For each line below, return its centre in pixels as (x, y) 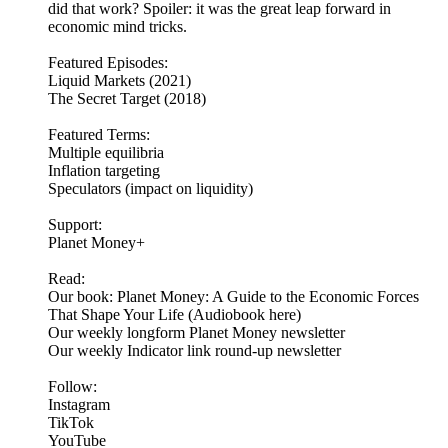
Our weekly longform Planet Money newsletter (196, 333)
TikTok (71, 423)
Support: (75, 225)
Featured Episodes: (108, 63)
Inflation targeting (104, 171)
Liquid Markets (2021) (119, 81)
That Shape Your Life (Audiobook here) (176, 315)
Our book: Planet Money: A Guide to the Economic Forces (233, 297)
